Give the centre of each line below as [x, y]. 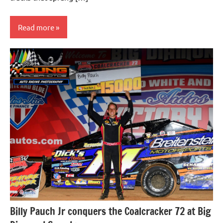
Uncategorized [40, 57]
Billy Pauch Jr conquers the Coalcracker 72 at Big [111, 212]
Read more [36, 27]
